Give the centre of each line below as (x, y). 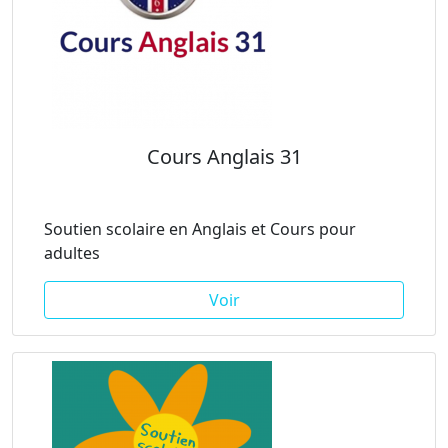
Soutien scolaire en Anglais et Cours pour (200, 229)
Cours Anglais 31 (224, 156)
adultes (72, 253)
